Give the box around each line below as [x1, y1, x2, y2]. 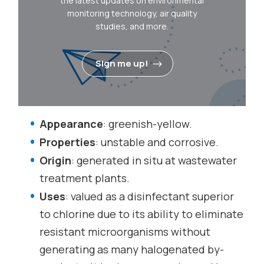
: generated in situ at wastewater [71, 153, 237, 168]
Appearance [39, 117, 104, 131]
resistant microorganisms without [39, 225, 211, 239]
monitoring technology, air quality [67, 8, 197, 19]
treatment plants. [39, 171, 130, 186]
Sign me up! [95, 57, 149, 70]
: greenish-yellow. [103, 117, 193, 131]
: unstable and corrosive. [95, 135, 219, 150]
